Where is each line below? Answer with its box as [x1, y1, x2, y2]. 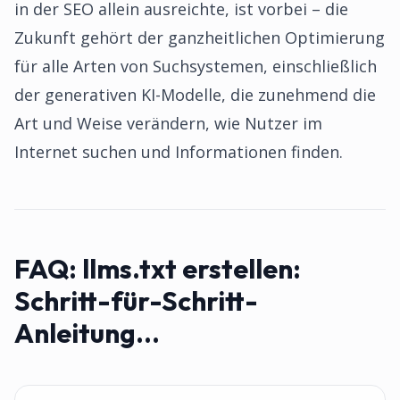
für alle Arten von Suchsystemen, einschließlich [14, 55, 377, 77]
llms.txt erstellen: [82, 252, 301, 286]
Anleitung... [14, 316, 160, 350]
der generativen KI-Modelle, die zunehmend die [14, 84, 376, 105]
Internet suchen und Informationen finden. [14, 141, 343, 162]
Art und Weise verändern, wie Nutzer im [14, 112, 322, 134]
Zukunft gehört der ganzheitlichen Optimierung [14, 27, 385, 48]
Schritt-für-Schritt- [14, 284, 258, 318]
